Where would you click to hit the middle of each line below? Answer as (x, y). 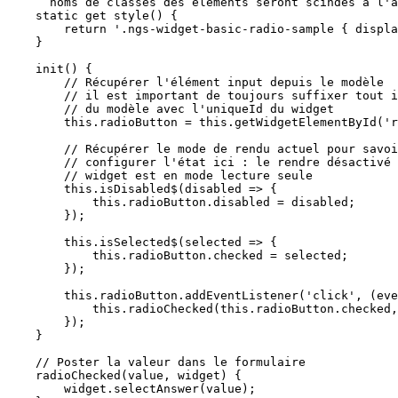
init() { (21, 69)
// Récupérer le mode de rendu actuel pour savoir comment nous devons (36, 149)
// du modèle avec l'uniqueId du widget (36, 109)
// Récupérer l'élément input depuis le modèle (36, 82)
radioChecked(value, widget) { (21, 375)
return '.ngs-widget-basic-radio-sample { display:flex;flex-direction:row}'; (36, 29)
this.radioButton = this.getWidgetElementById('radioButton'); (36, 122)
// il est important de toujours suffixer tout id (36, 96)
